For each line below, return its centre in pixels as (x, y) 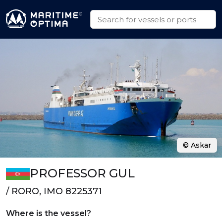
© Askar (197, 145)
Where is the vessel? (49, 213)
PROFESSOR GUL (82, 173)
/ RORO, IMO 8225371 (54, 191)
